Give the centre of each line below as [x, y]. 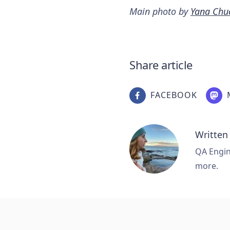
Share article [161, 64]
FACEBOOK [174, 95]
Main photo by [160, 11]
